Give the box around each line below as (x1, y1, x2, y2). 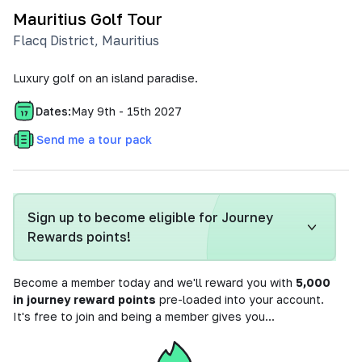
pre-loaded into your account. (156, 293, 324, 306)
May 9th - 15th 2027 (71, 103, 182, 118)
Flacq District (13, 32, 95, 48)
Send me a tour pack (36, 133, 152, 146)
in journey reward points (13, 293, 156, 306)
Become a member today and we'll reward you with (13, 276, 296, 289)
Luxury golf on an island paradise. (13, 71, 198, 85)
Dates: (36, 103, 71, 118)
